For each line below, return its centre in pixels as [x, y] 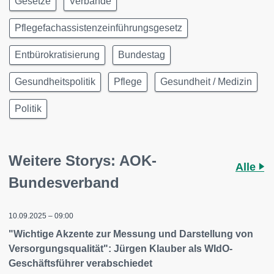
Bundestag [142, 55]
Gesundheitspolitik [55, 82]
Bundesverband [64, 183]
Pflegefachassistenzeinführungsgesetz [98, 28]
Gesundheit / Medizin [206, 82]
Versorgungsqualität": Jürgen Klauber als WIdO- [120, 249]
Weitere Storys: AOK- [83, 161]
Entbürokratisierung [57, 55]
